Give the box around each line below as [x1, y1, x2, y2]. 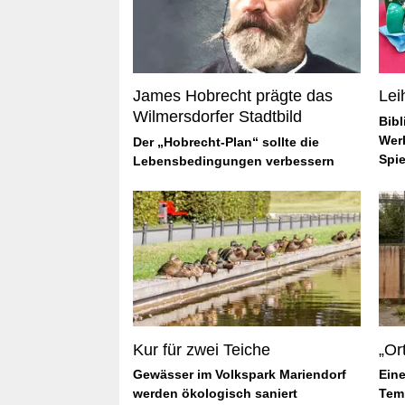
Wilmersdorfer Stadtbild [133, 108, 302, 127]
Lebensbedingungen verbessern [133, 153, 334, 168]
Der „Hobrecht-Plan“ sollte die [133, 134, 319, 149]
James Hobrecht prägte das [133, 87, 333, 106]
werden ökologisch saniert [133, 386, 297, 401]
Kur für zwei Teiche [133, 340, 270, 359]
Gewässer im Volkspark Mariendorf [133, 367, 346, 382]
